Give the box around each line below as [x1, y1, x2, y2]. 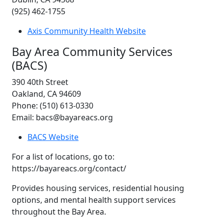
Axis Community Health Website [27, 25, 146, 36]
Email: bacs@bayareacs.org [12, 111, 113, 123]
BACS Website [27, 131, 79, 142]
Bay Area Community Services [12, 43, 172, 59]
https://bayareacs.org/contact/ [12, 163, 126, 174]
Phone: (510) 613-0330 [12, 100, 93, 111]
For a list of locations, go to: [12, 151, 114, 162]
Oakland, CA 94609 [12, 88, 81, 99]
